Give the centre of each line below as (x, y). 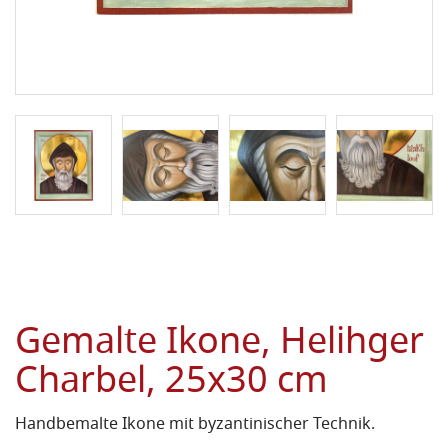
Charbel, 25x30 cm (171, 384)
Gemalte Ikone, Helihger (219, 345)
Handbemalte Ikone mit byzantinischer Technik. (195, 425)
